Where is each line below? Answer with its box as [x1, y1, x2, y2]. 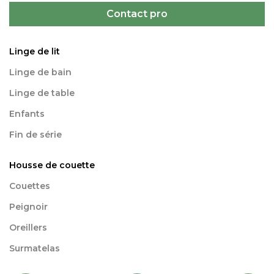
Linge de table [9, 87, 75, 98]
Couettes [9, 180, 50, 191]
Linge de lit [9, 45, 60, 57]
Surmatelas [9, 242, 60, 254]
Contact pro [106, 7, 168, 20]
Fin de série [9, 128, 62, 140]
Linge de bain [9, 66, 72, 78]
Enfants [9, 108, 45, 119]
